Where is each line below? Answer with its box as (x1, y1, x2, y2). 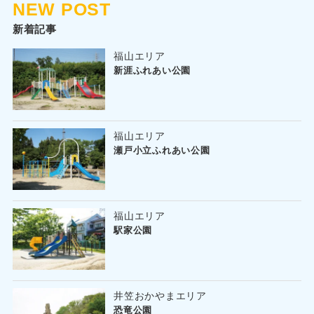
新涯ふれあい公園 (114, 63, 191, 77)
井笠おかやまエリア (114, 288, 207, 303)
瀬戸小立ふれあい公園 (114, 143, 210, 157)
